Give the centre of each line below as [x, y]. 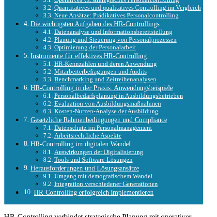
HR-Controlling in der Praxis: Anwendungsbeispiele [101, 88]
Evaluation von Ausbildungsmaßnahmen [108, 104]
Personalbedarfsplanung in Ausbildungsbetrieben [118, 96]
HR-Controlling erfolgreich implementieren [93, 193]
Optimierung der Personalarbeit [95, 47]
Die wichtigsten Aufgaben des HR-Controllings [95, 24]
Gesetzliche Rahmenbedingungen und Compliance [99, 120]
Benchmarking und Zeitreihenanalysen [105, 79]
